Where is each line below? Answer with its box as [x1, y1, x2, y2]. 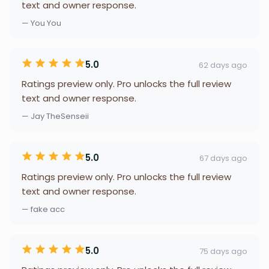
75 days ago [199, 245, 247, 257]
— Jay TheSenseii [22, 110, 89, 122]
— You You [22, 17, 61, 29]
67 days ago [199, 152, 247, 164]
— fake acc [22, 204, 65, 215]
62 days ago [199, 59, 247, 71]
